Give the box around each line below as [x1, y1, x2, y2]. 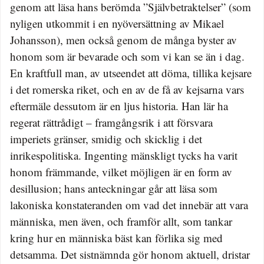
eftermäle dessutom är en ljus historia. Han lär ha [10, 98, 228, 113]
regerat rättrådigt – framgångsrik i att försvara [10, 114, 213, 130]
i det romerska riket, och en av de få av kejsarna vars [10, 81, 244, 97]
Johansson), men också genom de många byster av [10, 32, 237, 47]
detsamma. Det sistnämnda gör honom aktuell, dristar [10, 246, 250, 262]
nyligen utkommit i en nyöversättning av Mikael [10, 15, 224, 31]
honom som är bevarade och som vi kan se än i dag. [10, 48, 245, 64]
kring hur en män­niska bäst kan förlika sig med [10, 230, 223, 245]
